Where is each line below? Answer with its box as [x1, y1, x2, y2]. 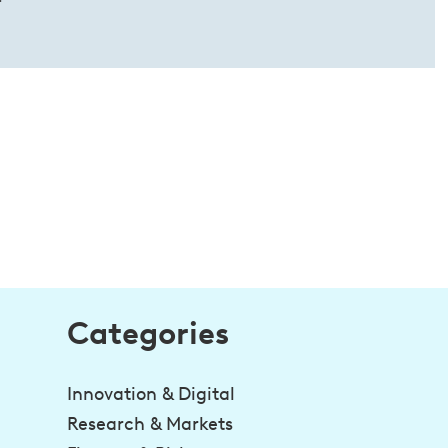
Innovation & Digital [66, 382, 235, 405]
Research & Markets [66, 412, 233, 435]
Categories [66, 313, 229, 352]
